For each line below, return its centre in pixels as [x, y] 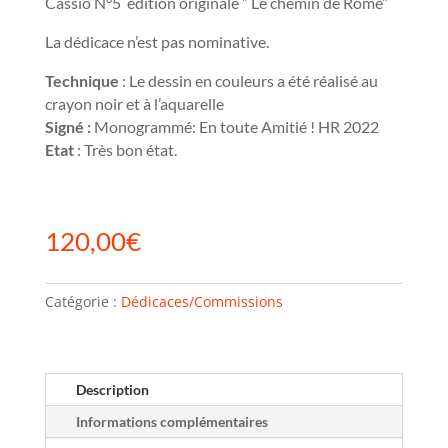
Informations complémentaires [171, 421]
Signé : [67, 126]
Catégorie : [82, 301]
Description [112, 389]
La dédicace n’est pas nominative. [156, 41]
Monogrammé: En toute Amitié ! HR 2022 [234, 126]
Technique [81, 80]
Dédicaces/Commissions [201, 301]
